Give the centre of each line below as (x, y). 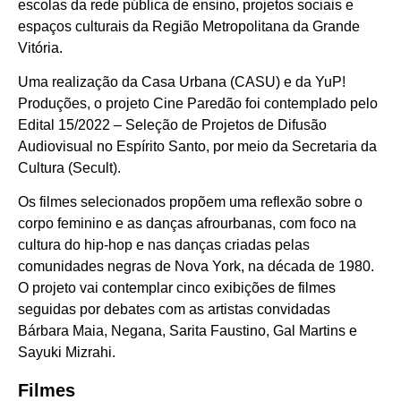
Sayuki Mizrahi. (67, 353)
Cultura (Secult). (69, 167)
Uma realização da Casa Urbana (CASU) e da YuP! (182, 81)
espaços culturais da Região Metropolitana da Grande (189, 26)
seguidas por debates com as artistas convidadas (174, 310)
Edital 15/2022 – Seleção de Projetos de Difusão (172, 124)
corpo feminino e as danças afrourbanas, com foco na (187, 224)
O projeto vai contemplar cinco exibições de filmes (177, 288)
